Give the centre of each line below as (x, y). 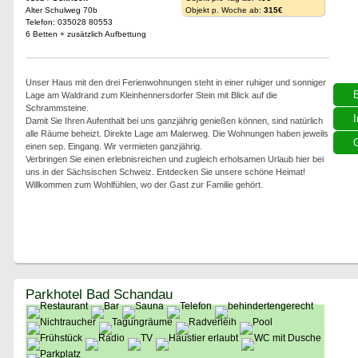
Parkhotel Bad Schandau (99, 294)
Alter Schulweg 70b (61, 10)
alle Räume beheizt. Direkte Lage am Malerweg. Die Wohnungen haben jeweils (177, 133)
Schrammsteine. (57, 108)
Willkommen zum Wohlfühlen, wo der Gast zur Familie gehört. (144, 185)
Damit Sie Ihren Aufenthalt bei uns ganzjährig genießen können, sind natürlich (174, 121)
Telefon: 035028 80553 (69, 22)
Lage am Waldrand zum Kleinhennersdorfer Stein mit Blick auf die (151, 95)
